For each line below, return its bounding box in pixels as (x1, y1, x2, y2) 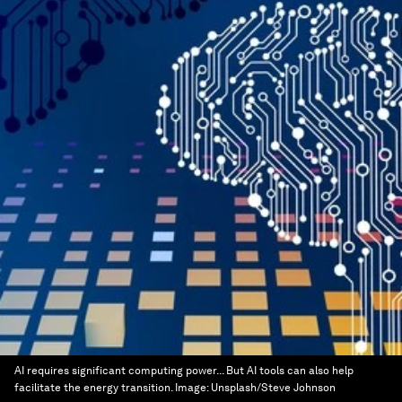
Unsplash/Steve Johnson (211, 381, 336, 394)
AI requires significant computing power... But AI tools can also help (14, 364, 354, 377)
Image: (175, 381, 211, 394)
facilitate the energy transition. (14, 381, 172, 394)
